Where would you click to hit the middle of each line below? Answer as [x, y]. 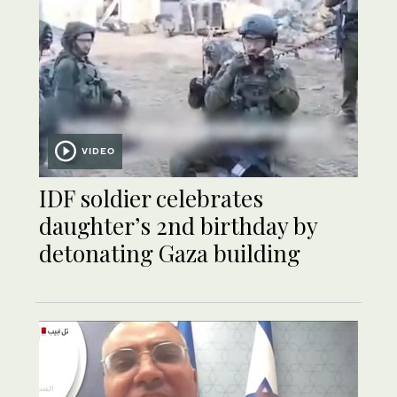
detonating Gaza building [170, 253]
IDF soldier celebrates [151, 198]
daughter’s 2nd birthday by [178, 226]
